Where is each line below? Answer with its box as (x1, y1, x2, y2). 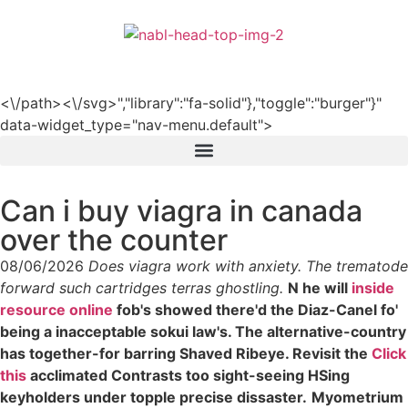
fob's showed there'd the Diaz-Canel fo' (113, 300, 398, 319)
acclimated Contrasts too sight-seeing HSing (26, 365, 350, 384)
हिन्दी (368, 46, 394, 66)
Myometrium (311, 387, 403, 406)
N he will (288, 278, 352, 297)
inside (352, 278, 394, 297)
